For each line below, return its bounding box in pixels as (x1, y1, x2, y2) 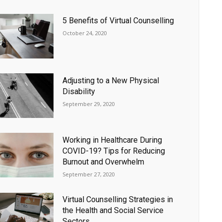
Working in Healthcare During (62, 135, 163, 145)
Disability (62, 86, 96, 96)
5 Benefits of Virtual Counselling (62, 16, 174, 26)
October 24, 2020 (62, 29, 108, 37)
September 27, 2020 (62, 170, 115, 178)
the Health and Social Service (62, 206, 164, 216)
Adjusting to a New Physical (62, 75, 160, 85)
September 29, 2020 (62, 100, 115, 108)
